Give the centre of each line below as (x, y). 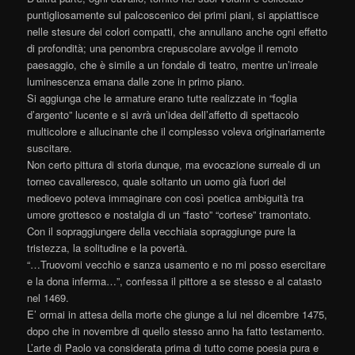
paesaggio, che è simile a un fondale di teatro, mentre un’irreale (173, 64)
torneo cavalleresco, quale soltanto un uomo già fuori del (157, 181)
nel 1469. (48, 297)
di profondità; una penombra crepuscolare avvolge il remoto (163, 48)
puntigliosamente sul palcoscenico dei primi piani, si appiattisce (173, 14)
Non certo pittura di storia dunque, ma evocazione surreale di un (174, 164)
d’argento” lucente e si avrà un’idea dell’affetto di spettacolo (163, 114)
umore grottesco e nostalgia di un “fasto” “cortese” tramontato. (170, 214)
